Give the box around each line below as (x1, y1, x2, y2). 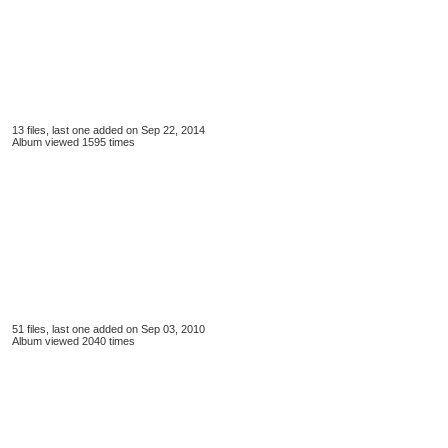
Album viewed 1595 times (12, 136, 135, 148)
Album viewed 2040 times (12, 335, 135, 347)
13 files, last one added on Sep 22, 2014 (12, 124, 205, 136)
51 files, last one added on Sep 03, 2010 (12, 323, 205, 335)
